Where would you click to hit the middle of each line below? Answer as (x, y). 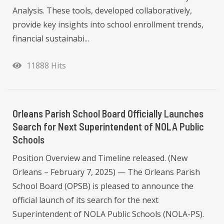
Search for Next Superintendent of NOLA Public (108, 127)
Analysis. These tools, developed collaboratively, (102, 11)
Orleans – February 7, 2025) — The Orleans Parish (106, 172)
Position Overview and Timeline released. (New (100, 158)
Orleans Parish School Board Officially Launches (108, 114)
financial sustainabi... (51, 39)
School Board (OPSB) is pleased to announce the (103, 186)
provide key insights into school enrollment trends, (108, 25)
